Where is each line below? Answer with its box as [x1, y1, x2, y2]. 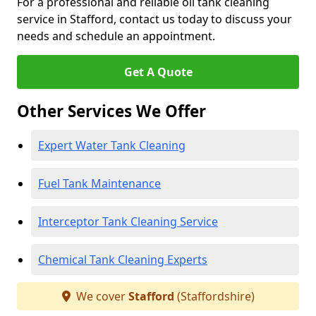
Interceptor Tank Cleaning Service [38, 214, 218, 229]
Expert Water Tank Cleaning [38, 138, 186, 153]
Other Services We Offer [17, 100, 206, 122]
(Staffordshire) [174, 288, 255, 304]
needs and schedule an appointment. [17, 28, 215, 44]
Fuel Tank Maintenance [38, 176, 161, 191]
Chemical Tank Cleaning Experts [38, 252, 207, 267]
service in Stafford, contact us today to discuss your [17, 11, 292, 27]
